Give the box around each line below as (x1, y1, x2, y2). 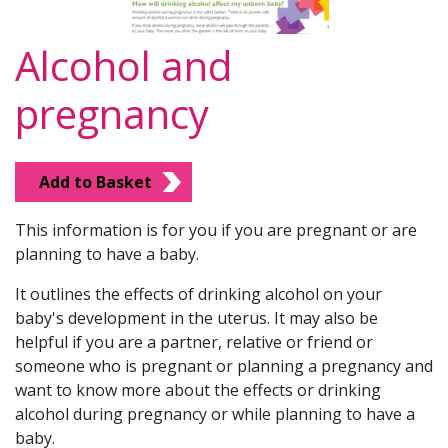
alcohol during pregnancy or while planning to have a (15, 403, 415, 426)
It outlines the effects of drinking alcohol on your (15, 283, 382, 306)
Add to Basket (39, 171, 152, 194)
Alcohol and (15, 38, 232, 94)
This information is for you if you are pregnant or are (15, 219, 417, 242)
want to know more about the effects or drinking (15, 379, 381, 402)
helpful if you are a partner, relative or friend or (15, 331, 373, 354)
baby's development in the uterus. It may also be (15, 307, 378, 330)
